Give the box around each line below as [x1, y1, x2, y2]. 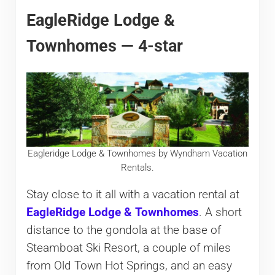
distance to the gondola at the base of [26, 223, 221, 238]
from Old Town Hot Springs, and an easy [26, 259, 232, 273]
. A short [198, 206, 242, 220]
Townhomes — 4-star [26, 36, 183, 55]
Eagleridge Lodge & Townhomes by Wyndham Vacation [27, 147, 247, 159]
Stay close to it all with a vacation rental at [26, 188, 239, 202]
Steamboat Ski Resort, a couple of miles [26, 241, 231, 255]
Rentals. [120, 161, 154, 173]
